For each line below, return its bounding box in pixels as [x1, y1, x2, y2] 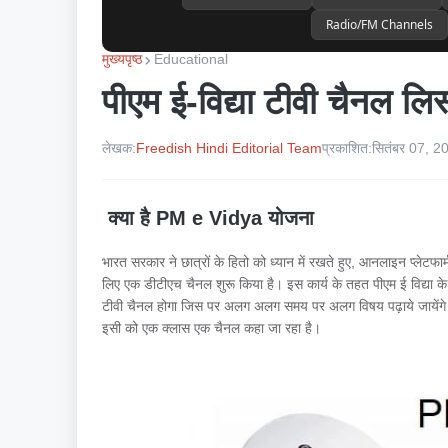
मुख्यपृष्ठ [102, 51, 142, 67]
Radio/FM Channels [326, 16, 433, 33]
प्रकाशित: [322, 140, 372, 157]
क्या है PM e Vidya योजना [102, 206, 314, 229]
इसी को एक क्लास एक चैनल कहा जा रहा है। [102, 319, 325, 336]
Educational [154, 51, 228, 67]
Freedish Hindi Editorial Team [136, 140, 322, 157]
